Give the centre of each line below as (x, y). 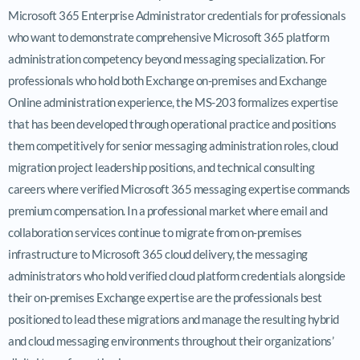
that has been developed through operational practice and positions (172, 123)
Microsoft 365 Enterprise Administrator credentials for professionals (177, 15)
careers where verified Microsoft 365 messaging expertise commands (179, 188)
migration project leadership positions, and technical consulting (161, 167)
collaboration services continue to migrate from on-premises (155, 232)
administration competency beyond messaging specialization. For (166, 58)
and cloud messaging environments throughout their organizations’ (171, 340)
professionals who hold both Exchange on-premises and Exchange (168, 80)
